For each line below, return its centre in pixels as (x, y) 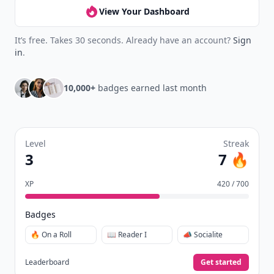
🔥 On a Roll (51, 235)
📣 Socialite (203, 235)
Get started (221, 262)
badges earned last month (151, 88)
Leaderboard (47, 262)
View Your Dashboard (144, 11)
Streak (236, 143)
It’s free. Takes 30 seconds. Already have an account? (124, 40)
